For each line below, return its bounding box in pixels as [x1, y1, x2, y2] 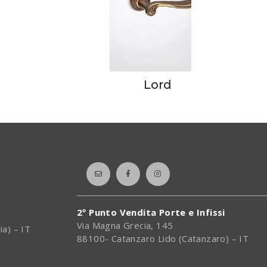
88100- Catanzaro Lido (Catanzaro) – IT [77, 232, 249, 245]
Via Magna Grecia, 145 [77, 219, 173, 232]
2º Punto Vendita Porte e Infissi [77, 206, 225, 219]
